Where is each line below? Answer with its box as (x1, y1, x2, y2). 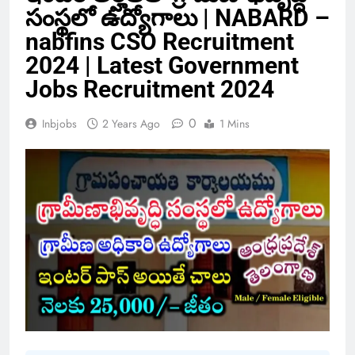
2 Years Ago (102, 115, 160, 132)
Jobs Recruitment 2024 (25, 74, 274, 103)
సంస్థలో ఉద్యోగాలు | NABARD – (25, 3, 330, 32)
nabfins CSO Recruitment (25, 27, 294, 55)
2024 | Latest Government (25, 51, 299, 79)
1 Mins (219, 115, 250, 132)
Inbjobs (42, 115, 77, 132)
